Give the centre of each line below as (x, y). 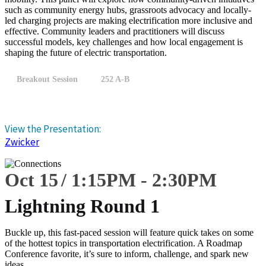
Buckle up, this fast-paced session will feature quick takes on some (129, 232)
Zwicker (22, 142)
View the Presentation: (53, 129)
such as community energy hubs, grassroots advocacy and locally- (128, 10)
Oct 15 (31, 180)
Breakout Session (47, 79)
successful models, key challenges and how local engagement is (124, 42)
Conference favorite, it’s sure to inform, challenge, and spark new (127, 254)
